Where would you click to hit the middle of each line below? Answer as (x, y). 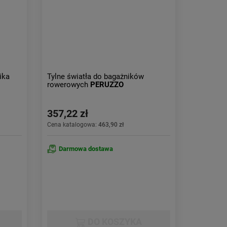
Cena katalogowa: (73, 125)
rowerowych (69, 85)
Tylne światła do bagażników (96, 77)
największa (142, 6)
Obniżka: (83, 6)
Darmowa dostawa (86, 149)
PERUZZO (107, 85)
